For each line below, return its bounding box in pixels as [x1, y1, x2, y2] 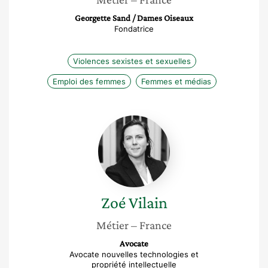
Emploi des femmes [52, 77, 126, 86]
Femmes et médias [141, 77, 211, 86]
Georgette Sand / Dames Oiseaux [75, 13, 193, 23]
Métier [96, 218, 129, 232]
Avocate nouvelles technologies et [69, 249, 199, 259]
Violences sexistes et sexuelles [72, 56, 191, 66]
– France [131, 218, 172, 232]
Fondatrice [114, 24, 154, 33]
